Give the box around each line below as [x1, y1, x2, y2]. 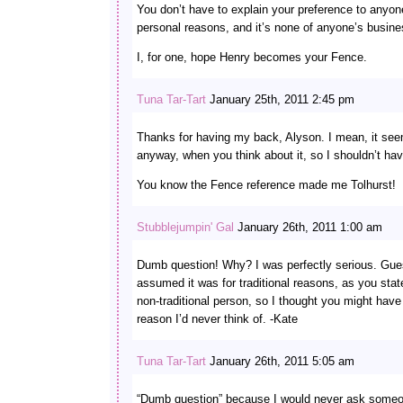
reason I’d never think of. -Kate [137, 312, 298, 326]
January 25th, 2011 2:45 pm [206, 93, 354, 106]
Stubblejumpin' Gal [137, 220, 234, 234]
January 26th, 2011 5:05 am [206, 354, 354, 368]
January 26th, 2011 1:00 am [234, 220, 382, 234]
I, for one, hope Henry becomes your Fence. [137, 50, 367, 64]
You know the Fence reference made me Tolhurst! [137, 178, 396, 192]
